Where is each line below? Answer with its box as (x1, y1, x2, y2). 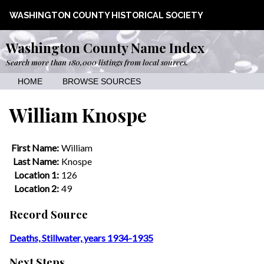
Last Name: (13, 155, 59, 167)
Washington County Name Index (6, 39, 204, 57)
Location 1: (14, 169, 59, 180)
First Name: (11, 141, 59, 153)
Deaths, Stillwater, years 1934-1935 (9, 232, 153, 244)
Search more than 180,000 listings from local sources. (6, 57, 188, 67)
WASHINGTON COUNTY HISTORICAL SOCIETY (9, 10, 203, 20)
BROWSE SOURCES (62, 77, 141, 86)
